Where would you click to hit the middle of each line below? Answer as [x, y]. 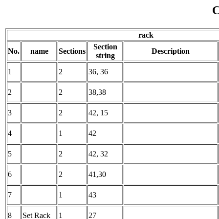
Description [171, 51]
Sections [72, 51]
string [105, 55]
